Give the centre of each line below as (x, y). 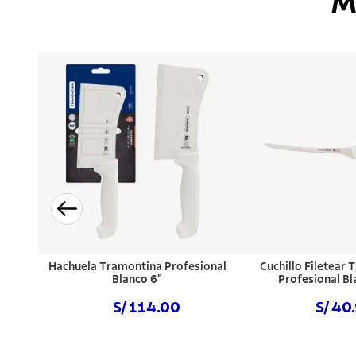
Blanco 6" (137, 279)
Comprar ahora (137, 345)
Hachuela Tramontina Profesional (137, 267)
